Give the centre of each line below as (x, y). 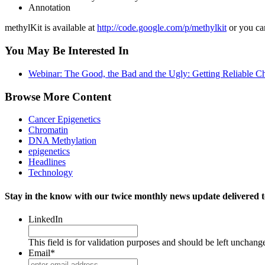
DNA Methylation (62, 141)
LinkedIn (46, 219)
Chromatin (48, 130)
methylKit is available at (51, 28)
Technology (51, 173)
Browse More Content (58, 96)
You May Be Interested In (67, 51)
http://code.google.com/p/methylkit (162, 28)
